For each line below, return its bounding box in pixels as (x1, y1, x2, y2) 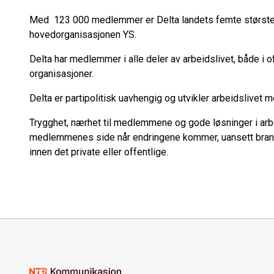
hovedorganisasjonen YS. (29, 29, 136, 41)
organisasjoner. (29, 68, 96, 80)
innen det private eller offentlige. (29, 146, 168, 158)
